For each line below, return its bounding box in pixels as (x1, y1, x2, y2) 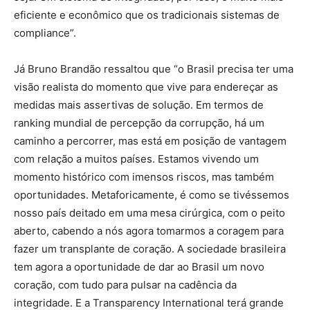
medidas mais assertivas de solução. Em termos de (14, 98, 264, 112)
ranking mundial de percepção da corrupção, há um (14, 116, 264, 130)
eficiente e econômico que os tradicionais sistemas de (14, 8, 280, 22)
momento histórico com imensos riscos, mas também (14, 170, 274, 184)
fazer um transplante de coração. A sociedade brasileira (14, 242, 286, 256)
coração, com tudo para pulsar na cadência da (14, 278, 237, 292)
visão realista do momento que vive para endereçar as (14, 80, 278, 94)
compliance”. (14, 26, 76, 40)
